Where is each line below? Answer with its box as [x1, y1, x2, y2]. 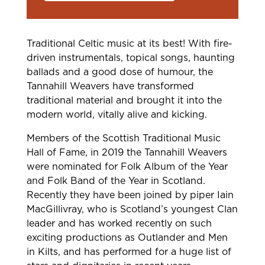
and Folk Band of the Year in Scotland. [26, 176, 205, 186]
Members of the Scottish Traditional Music [26, 134, 221, 144]
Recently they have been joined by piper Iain [26, 190, 234, 201]
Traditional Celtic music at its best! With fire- [26, 39, 232, 49]
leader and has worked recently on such [26, 219, 212, 229]
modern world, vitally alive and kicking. [26, 110, 207, 120]
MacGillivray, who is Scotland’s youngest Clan [26, 205, 238, 215]
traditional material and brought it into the [26, 96, 222, 106]
